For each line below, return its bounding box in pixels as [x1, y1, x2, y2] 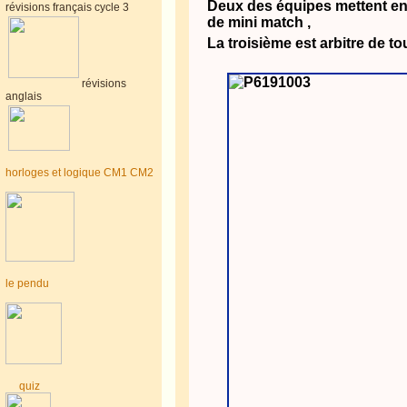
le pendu [5, 277, 49, 290]
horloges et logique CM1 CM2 [5, 166, 154, 179]
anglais [5, 90, 42, 103]
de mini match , [207, 15, 312, 30]
